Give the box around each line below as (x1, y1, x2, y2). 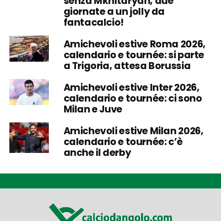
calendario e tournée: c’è (63, 135, 183, 148)
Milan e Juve (63, 102, 122, 116)
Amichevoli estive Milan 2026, (63, 124, 204, 138)
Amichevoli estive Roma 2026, (63, 37, 206, 51)
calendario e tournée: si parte (63, 48, 205, 62)
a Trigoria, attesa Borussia (63, 59, 191, 73)
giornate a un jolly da (63, 4, 165, 18)
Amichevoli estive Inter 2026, (63, 80, 200, 94)
